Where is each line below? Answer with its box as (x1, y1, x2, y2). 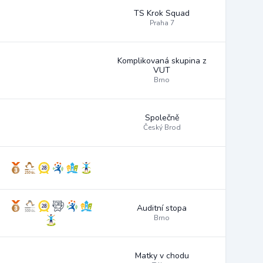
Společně (144, 112, 179, 123)
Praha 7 (149, 18, 174, 28)
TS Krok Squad (134, 8, 190, 19)
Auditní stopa (137, 203, 187, 214)
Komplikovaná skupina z (117, 55, 206, 66)
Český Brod (143, 123, 181, 132)
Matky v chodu (134, 250, 189, 261)
